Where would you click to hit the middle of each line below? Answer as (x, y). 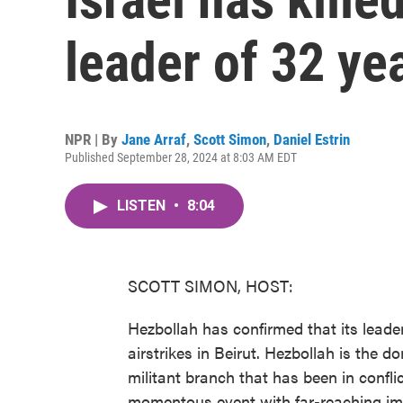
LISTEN (143, 206)
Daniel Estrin (312, 139)
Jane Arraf (154, 139)
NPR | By (93, 139)
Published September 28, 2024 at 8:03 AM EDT (181, 157)
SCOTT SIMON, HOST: (210, 286)
